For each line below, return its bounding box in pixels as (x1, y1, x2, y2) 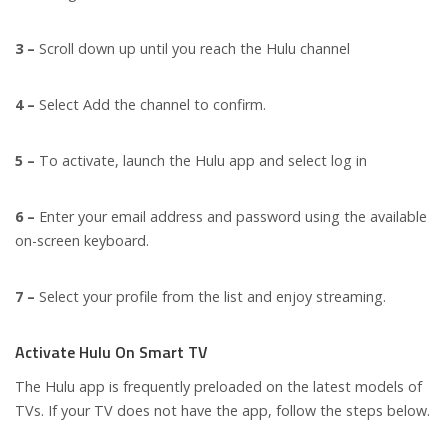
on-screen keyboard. (15, 231, 153, 251)
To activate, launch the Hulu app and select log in (35, 151, 371, 171)
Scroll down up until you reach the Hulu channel (35, 39, 354, 59)
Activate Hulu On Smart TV (15, 340, 208, 365)
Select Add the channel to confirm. (35, 95, 270, 115)
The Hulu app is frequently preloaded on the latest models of (15, 377, 422, 397)
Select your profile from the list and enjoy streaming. (35, 287, 386, 307)
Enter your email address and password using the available (35, 207, 427, 227)
